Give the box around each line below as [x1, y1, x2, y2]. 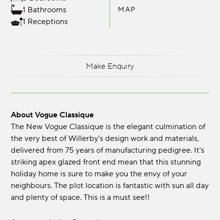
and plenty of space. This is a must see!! [11, 192, 150, 203]
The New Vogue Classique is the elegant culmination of [11, 122, 206, 132]
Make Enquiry [86, 61, 134, 71]
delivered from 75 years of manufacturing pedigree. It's [11, 145, 205, 156]
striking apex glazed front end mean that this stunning [11, 157, 201, 167]
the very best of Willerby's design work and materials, [11, 134, 199, 144]
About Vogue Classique [16, 110, 94, 120]
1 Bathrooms [23, 5, 67, 15]
